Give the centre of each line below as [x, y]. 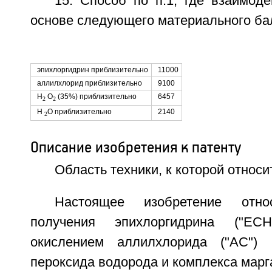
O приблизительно [79, 111]
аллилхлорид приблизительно [89, 83]
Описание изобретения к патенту [136, 147]
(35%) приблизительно [96, 96]
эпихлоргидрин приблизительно [92, 70]
